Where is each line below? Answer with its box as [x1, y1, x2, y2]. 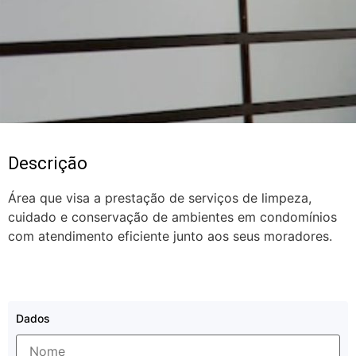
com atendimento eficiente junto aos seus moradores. [8, 227, 332, 244]
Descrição [8, 153, 87, 173]
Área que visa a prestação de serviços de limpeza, [8, 189, 311, 206]
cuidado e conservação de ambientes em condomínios [8, 208, 337, 225]
